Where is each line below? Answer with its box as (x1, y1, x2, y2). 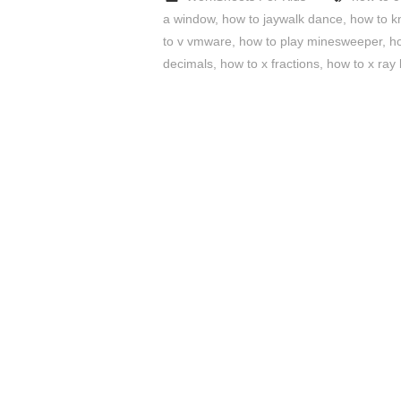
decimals (163, 56, 213, 72)
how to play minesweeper (239, 34, 382, 49)
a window (163, 12, 215, 27)
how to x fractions (220, 56, 320, 72)
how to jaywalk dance (222, 12, 343, 27)
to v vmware (163, 34, 232, 49)
